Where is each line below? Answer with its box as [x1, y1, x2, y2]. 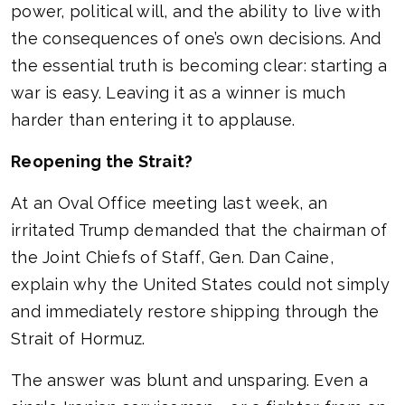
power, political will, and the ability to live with [11, 2, 381, 22]
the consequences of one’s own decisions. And [11, 29, 381, 49]
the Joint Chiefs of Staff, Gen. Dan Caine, [11, 248, 334, 268]
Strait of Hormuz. [11, 329, 146, 349]
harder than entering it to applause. [11, 110, 296, 130]
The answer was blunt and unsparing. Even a [11, 371, 368, 391]
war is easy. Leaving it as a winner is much [11, 83, 346, 103]
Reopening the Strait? [11, 152, 193, 172]
